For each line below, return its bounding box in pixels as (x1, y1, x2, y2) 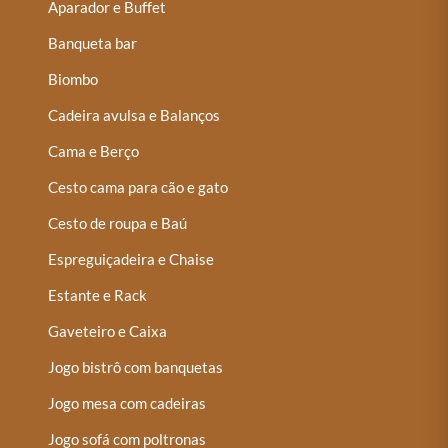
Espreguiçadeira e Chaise (48, 249, 215, 268)
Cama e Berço (48, 141, 140, 160)
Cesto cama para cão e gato (48, 177, 229, 196)
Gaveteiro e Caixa (48, 321, 168, 340)
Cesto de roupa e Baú (48, 213, 188, 232)
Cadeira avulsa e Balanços (48, 105, 221, 124)
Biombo (48, 69, 99, 88)
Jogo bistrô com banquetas (48, 357, 224, 376)
